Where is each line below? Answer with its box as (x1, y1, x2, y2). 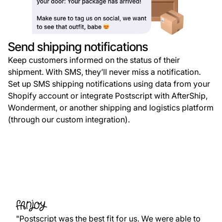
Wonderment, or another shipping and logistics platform (8, 102, 214, 112)
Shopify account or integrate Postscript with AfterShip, (8, 90, 208, 101)
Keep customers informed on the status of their (8, 55, 180, 65)
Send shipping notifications (8, 39, 148, 54)
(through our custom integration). (8, 114, 130, 124)
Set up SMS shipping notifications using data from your (8, 78, 210, 89)
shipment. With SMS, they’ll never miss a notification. (8, 66, 201, 77)
